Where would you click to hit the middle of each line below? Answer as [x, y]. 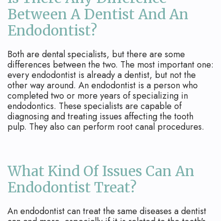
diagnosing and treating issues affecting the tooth [100, 117]
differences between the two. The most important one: [110, 65]
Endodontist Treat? [72, 188]
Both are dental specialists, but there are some [96, 55]
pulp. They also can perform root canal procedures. [106, 127]
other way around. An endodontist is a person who [103, 86]
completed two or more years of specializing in [98, 96]
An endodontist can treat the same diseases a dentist [107, 211]
